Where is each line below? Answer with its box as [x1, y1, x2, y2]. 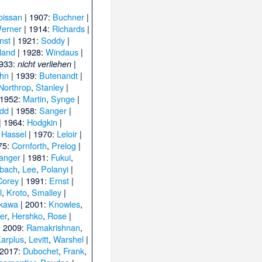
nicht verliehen [17, 58, 71, 70]
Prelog [51, 139, 77, 152]
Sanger [39, 104, 67, 117]
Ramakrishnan [26, 221, 81, 234]
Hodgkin [27, 116, 58, 129]
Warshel [53, 233, 84, 246]
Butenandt [39, 69, 78, 82]
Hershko [11, 209, 43, 222]
